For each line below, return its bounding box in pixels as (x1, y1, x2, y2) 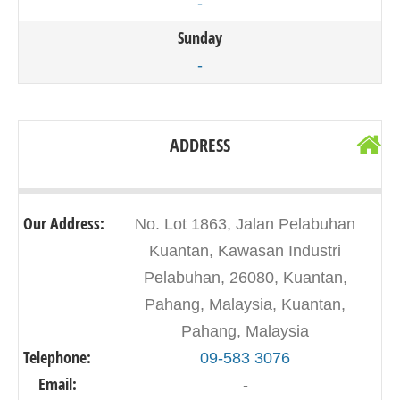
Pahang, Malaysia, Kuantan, (145, 296, 346, 313)
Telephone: (23, 346, 91, 369)
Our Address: (23, 212, 104, 235)
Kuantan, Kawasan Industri (149, 242, 341, 260)
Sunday (178, 27, 222, 49)
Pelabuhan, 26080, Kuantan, (143, 269, 347, 287)
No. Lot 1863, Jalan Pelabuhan (135, 215, 355, 233)
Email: (37, 373, 77, 396)
